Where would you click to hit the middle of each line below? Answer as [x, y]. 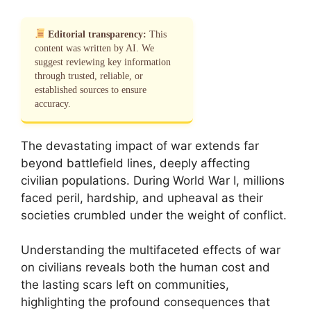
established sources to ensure [91, 90]
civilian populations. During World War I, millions [153, 180]
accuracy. [53, 103]
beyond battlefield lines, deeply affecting [135, 163]
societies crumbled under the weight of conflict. [154, 215]
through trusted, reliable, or [89, 76]
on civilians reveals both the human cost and [145, 267]
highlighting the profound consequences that [145, 302]
